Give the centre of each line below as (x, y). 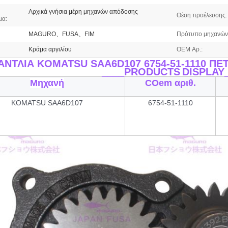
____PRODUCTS (141, 72)
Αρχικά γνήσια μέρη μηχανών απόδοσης (83, 12)
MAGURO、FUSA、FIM (62, 34)
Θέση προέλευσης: (202, 15)
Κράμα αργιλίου (50, 49)
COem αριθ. (170, 83)
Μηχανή (47, 83)
